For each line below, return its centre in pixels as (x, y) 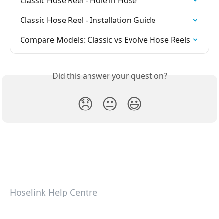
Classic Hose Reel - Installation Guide (88, 20)
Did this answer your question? (109, 76)
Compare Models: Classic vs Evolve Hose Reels (105, 40)
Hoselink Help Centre (54, 192)
